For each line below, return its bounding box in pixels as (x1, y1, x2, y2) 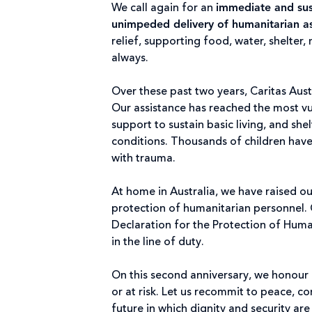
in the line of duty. (111, 236, 210, 248)
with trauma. (111, 153, 181, 164)
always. (111, 52, 151, 64)
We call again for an (111, 2, 216, 14)
